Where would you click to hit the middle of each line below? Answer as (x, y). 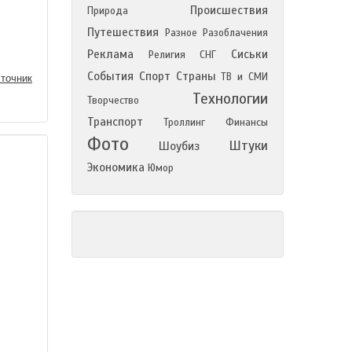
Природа (108, 11)
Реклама (110, 54)
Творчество (113, 101)
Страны (196, 76)
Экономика (116, 167)
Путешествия (123, 32)
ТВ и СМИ (245, 77)
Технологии (230, 99)
